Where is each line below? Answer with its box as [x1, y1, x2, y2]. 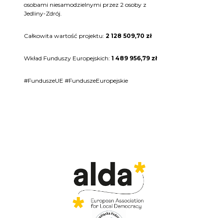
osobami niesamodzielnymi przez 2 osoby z [24, 1, 146, 9]
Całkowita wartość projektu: [24, 32, 106, 40]
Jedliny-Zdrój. [24, 10, 62, 18]
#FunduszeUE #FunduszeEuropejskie [24, 77, 128, 85]
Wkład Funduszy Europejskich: [24, 54, 111, 62]
